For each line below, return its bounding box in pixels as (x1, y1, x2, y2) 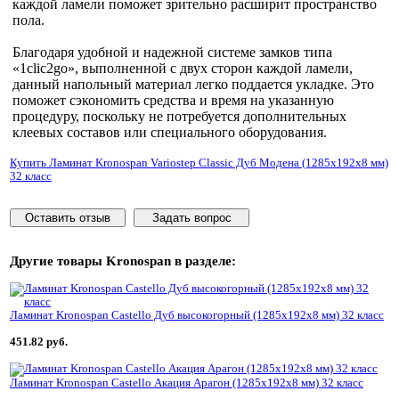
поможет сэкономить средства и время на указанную (12, 93, 334, 109)
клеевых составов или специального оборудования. (12, 125, 327, 141)
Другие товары (10, 254, 106, 269)
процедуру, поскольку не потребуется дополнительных (12, 109, 346, 125)
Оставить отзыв (25, 211, 110, 225)
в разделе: (171, 254, 236, 269)
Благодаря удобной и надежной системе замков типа (12, 45, 332, 61)
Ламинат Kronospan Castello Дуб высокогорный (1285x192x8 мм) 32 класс (10, 309, 384, 322)
